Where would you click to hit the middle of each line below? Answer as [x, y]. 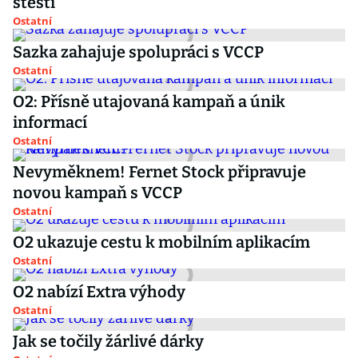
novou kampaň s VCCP [97, 193]
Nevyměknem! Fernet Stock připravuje [159, 172]
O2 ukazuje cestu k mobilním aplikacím [161, 242]
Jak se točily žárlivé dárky [108, 341]
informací [50, 122]
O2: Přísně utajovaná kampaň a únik [149, 101]
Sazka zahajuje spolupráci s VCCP [138, 52]
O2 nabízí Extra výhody [99, 292]
